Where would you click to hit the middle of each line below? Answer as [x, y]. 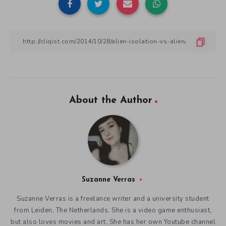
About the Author [110, 101]
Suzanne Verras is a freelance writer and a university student [113, 199]
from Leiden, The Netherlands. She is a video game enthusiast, [113, 211]
